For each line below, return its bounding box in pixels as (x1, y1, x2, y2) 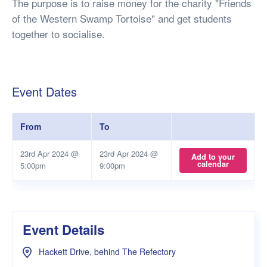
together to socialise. (12, 26, 105, 41)
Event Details (23, 220, 104, 240)
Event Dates (12, 83, 77, 100)
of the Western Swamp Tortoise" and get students (12, 11, 232, 26)
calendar (197, 159, 229, 170)
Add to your (191, 151, 235, 163)
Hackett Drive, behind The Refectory (36, 245, 176, 257)
